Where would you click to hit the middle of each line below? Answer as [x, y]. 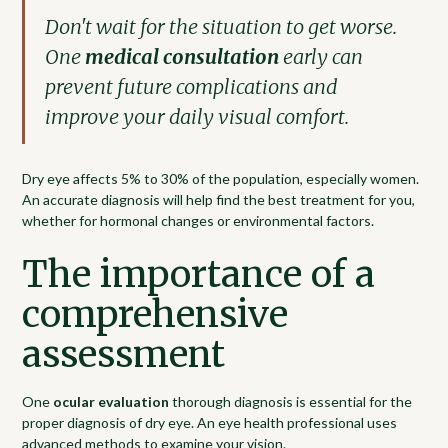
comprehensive [155, 314]
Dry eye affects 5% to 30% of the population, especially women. [221, 178]
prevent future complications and [191, 86]
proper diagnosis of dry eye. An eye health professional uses [210, 422]
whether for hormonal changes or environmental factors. [198, 220]
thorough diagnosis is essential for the [291, 401]
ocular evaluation [111, 401]
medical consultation [182, 56]
